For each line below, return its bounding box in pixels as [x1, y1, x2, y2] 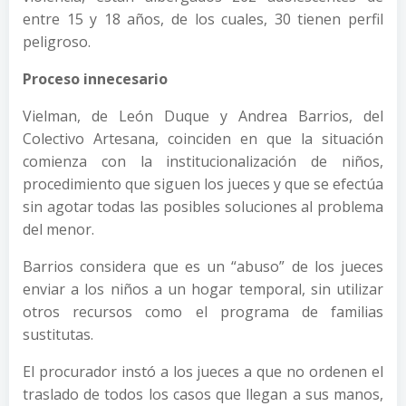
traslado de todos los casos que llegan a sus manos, [23, 383, 383, 404]
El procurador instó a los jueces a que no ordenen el [23, 361, 383, 382]
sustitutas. [23, 324, 93, 344]
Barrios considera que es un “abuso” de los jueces [23, 256, 383, 276]
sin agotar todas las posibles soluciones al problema [23, 196, 383, 217]
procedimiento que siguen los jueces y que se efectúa [23, 173, 383, 194]
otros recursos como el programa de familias [23, 301, 383, 322]
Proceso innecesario [23, 68, 168, 89]
